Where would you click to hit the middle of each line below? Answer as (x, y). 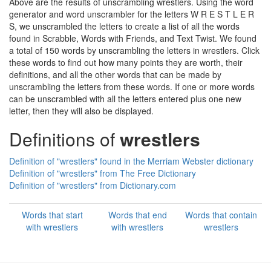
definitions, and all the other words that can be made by (115, 74)
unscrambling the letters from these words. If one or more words (132, 87)
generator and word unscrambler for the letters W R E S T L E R (132, 14)
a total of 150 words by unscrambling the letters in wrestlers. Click (134, 50)
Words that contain (221, 215)
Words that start (52, 215)
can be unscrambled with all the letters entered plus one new (125, 99)
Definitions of (64, 139)
